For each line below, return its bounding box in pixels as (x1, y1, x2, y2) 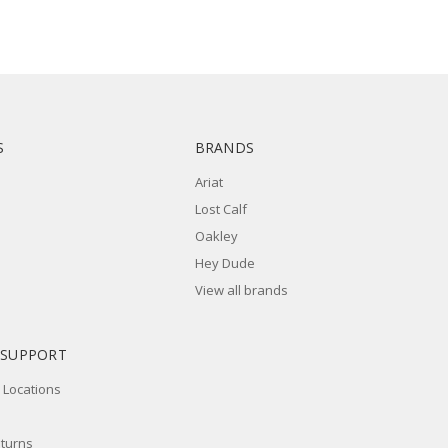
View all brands (194, 280, 288, 299)
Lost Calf (194, 199, 247, 218)
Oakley (194, 226, 238, 245)
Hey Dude (194, 253, 255, 272)
